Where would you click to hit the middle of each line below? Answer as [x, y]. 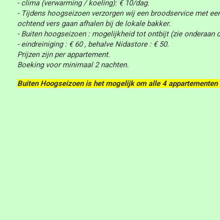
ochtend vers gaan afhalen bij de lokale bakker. [94, 24]
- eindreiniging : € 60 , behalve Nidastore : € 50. [93, 44]
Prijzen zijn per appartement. [63, 55]
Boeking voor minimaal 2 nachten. [73, 65]
